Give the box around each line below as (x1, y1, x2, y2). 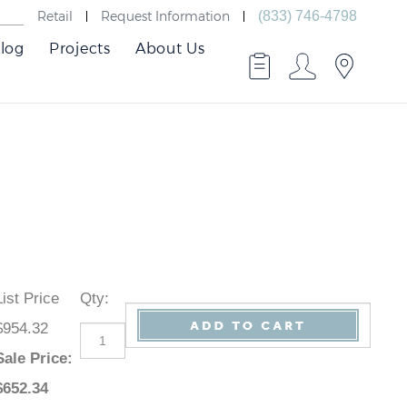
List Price (6, 290, 71, 307)
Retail (37, 7, 73, 24)
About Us (134, 39, 205, 56)
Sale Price (6, 350, 79, 367)
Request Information (101, 7, 230, 24)
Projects (48, 39, 111, 56)
